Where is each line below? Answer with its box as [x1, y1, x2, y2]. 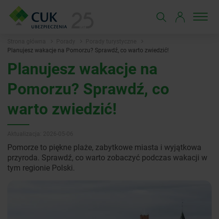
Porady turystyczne [86, 37, 136, 45]
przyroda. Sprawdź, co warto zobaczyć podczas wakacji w [7, 152, 207, 162]
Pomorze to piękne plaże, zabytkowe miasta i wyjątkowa [7, 142, 201, 152]
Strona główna [7, 37, 46, 45]
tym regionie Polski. [7, 162, 75, 173]
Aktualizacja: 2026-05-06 [7, 130, 73, 137]
